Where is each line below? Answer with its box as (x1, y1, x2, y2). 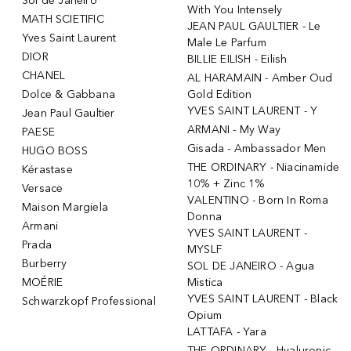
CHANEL (22, 68, 66, 82)
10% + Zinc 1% (187, 176, 265, 190)
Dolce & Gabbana (22, 87, 115, 101)
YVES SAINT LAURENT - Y (187, 103, 318, 118)
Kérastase (22, 162, 73, 176)
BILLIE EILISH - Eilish (187, 52, 288, 66)
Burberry (22, 256, 67, 270)
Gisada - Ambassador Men (187, 141, 327, 155)
